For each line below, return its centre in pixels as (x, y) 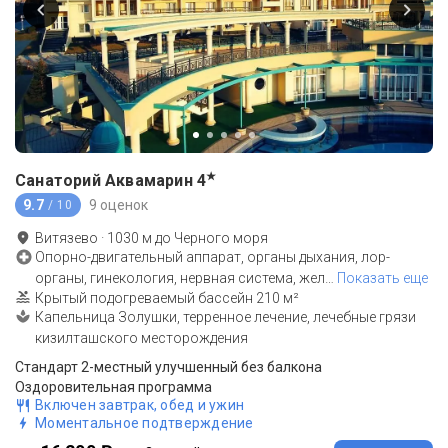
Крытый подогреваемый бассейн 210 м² (167, 298)
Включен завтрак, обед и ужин (139, 405)
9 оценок (118, 204)
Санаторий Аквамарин (104, 181)
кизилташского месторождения (141, 338)
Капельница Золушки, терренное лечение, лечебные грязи (225, 317)
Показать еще (382, 278)
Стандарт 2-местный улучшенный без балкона (168, 367)
